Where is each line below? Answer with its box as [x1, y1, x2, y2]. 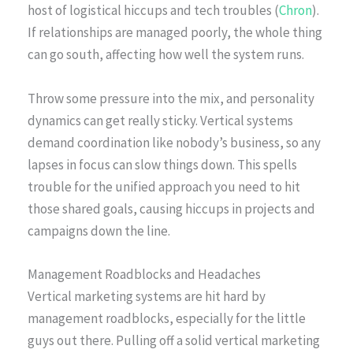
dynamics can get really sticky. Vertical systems [28, 111, 293, 129]
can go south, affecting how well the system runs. [28, 46, 304, 64]
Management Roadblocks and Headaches [28, 265, 261, 283]
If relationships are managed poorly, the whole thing [28, 24, 322, 42]
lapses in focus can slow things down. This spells [28, 155, 297, 173]
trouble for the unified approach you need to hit [28, 177, 300, 195]
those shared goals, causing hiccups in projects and [28, 199, 315, 217]
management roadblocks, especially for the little [28, 309, 306, 327]
